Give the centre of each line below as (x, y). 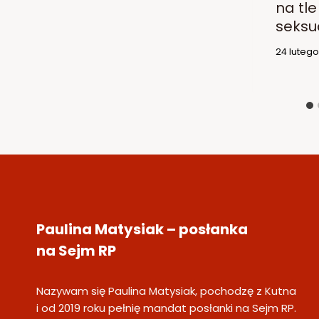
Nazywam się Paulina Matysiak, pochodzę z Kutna (166, 291)
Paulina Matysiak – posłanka (142, 230)
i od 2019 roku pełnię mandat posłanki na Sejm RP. (166, 308)
